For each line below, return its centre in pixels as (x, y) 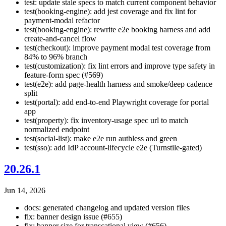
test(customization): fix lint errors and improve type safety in (120, 66)
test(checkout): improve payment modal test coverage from (117, 48)
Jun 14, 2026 (25, 191)
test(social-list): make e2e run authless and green (101, 139)
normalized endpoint (57, 130)
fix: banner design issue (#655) (73, 217)
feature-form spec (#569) (64, 75)
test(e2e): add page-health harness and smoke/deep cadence (118, 84)
